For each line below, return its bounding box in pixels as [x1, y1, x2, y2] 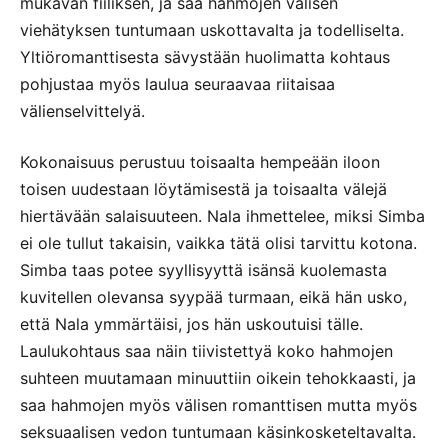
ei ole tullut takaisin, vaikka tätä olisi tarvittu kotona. [20, 233, 417, 254]
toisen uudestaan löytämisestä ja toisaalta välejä [20, 179, 387, 200]
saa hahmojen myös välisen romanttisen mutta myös [20, 395, 417, 416]
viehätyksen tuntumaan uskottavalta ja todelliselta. [20, 20, 404, 41]
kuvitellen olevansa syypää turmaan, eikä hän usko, [20, 287, 407, 308]
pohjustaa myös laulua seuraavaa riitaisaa [20, 74, 335, 95]
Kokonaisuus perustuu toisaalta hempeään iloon [20, 152, 380, 173]
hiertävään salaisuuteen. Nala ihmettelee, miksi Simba [20, 206, 425, 227]
